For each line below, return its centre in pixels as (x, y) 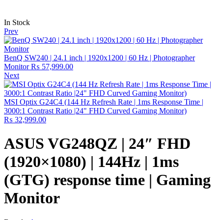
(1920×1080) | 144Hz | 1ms (91, 162)
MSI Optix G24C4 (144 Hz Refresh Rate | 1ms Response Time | (104, 102)
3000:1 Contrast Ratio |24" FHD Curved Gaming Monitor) (95, 111)
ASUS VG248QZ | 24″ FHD (97, 144)
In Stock (17, 22)
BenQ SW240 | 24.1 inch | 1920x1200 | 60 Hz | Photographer (99, 58)
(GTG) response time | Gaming (107, 180)
